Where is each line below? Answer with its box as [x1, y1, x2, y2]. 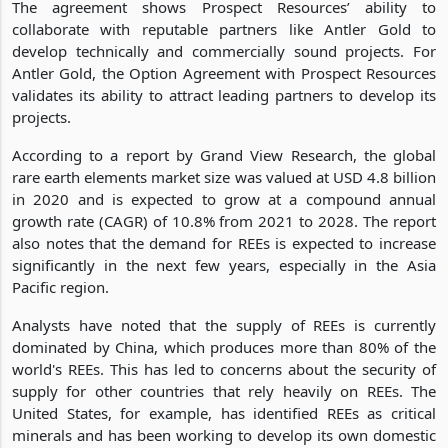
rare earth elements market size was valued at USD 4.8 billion [12, 166, 436, 187]
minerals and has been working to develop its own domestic [12, 424, 436, 445]
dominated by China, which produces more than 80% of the [12, 336, 436, 357]
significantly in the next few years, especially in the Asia [12, 254, 436, 275]
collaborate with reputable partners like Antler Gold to [12, 18, 436, 39]
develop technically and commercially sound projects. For [12, 40, 436, 61]
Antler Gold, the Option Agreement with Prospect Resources [12, 62, 436, 83]
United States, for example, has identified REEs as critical [12, 402, 436, 423]
